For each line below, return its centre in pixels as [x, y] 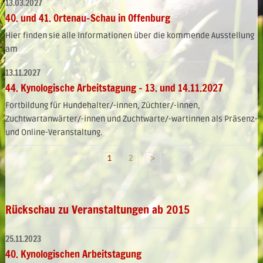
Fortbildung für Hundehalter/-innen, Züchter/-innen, [102, 106]
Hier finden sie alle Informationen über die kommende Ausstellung [129, 36]
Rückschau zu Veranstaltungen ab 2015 [97, 210]
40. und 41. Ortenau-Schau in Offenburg [87, 18]
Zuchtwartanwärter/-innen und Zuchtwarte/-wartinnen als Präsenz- [131, 119]
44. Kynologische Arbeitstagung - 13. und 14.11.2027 [114, 88]
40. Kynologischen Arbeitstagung [73, 254]
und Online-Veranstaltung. [54, 133]
